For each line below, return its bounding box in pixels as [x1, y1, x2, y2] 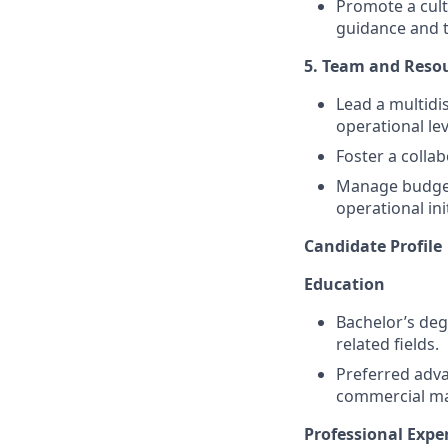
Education [304, 273, 385, 295]
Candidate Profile [304, 235, 442, 257]
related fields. [336, 333, 439, 355]
